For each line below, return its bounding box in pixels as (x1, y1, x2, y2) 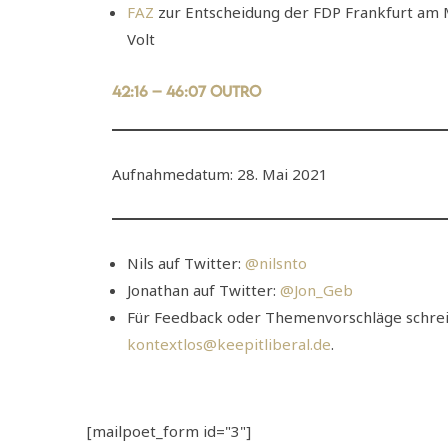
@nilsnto (245, 252, 307, 273)
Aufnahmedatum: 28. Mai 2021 (112, 163, 328, 184)
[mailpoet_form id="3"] (87, 420, 251, 441)
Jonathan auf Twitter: (127, 279, 280, 300)
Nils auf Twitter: (127, 252, 245, 273)
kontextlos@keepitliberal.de (127, 333, 331, 354)
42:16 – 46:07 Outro (112, 81, 261, 100)
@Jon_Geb (280, 279, 353, 300)
